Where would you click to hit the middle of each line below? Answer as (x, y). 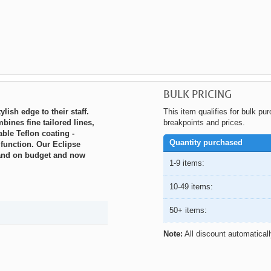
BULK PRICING (197, 94)
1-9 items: (187, 163)
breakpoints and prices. (204, 123)
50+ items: (188, 211)
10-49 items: (191, 187)
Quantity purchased (206, 143)
